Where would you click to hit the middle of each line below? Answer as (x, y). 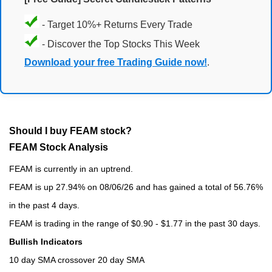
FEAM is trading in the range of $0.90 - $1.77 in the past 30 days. (135, 223)
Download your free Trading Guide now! (116, 63)
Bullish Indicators (46, 241)
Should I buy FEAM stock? (70, 131)
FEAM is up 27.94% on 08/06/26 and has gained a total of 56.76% (136, 187)
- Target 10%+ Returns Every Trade (116, 25)
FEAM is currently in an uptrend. (71, 168)
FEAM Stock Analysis (59, 147)
